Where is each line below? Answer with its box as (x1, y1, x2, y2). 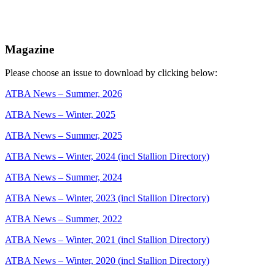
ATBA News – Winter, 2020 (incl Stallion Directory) (5, 255, 209, 266)
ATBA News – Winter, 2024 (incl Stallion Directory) (5, 151, 209, 162)
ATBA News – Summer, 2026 (5, 88, 122, 99)
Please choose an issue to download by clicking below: (5, 68, 217, 79)
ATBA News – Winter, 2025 (5, 109, 115, 120)
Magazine (5, 42, 54, 56)
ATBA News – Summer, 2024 (5, 172, 122, 183)
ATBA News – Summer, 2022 (5, 214, 122, 225)
